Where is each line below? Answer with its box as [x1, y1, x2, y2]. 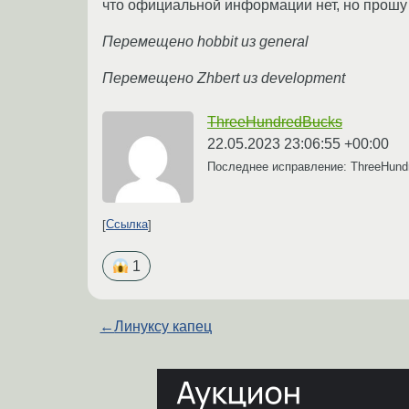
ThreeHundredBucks [207, 113, 342, 130]
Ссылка [106, 217, 148, 232]
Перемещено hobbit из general [102, 33, 309, 49]
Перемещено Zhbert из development [102, 69, 345, 86]
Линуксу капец [114, 318, 213, 334]
